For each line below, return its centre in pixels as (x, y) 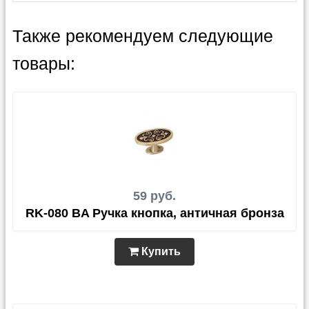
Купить (160, 251)
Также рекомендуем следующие (143, 36)
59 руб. (154, 196)
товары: (44, 64)
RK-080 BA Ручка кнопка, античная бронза (154, 213)
